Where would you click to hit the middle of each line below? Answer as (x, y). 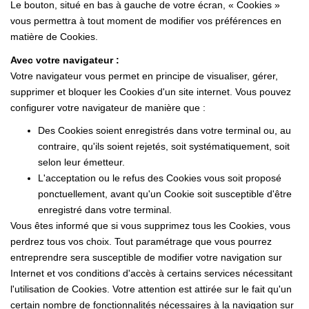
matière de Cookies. (54, 37)
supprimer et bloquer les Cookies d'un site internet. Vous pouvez (151, 91)
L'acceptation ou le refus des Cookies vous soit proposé (160, 178)
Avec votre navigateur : (65, 60)
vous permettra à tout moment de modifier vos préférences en (146, 21)
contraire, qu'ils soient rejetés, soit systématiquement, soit (164, 146)
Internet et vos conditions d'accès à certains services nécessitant (151, 273)
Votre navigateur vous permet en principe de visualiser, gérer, (144, 76)
